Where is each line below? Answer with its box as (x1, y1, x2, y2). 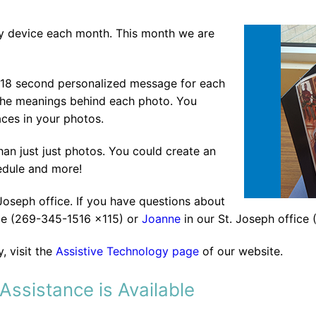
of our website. (199, 244, 283, 259)
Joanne (142, 212, 181, 226)
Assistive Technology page (56, 244, 199, 259)
